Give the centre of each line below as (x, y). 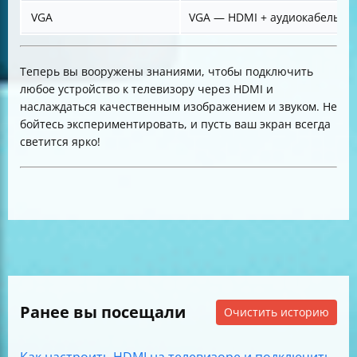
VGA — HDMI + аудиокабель (264, 17)
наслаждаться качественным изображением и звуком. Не (178, 107)
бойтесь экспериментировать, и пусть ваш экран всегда (175, 124)
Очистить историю (277, 312)
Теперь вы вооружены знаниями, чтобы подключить (167, 72)
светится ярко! (60, 142)
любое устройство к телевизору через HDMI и (147, 89)
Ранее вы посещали (103, 312)
